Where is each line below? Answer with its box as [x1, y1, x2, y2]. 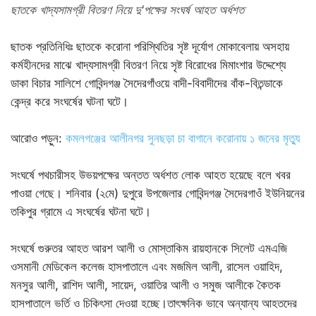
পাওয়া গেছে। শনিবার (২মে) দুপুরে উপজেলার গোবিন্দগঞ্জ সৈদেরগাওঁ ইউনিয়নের [11, 186, 305, 200]
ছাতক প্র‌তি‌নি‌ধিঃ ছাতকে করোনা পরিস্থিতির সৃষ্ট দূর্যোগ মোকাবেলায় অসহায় [11, 39, 289, 54]
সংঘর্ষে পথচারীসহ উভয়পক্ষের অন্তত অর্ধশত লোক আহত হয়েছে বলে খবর [11, 168, 291, 182]
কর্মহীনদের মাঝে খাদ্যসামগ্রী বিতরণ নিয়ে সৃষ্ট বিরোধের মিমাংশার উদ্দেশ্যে [11, 58, 286, 72]
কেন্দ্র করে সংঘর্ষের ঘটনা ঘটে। [11, 95, 128, 109]
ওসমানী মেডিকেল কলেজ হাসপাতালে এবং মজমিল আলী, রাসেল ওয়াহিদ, [11, 260, 283, 274]
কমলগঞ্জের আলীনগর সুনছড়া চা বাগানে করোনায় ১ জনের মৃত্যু [66, 131, 300, 145]
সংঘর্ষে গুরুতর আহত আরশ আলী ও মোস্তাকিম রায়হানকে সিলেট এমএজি [11, 241, 287, 255]
